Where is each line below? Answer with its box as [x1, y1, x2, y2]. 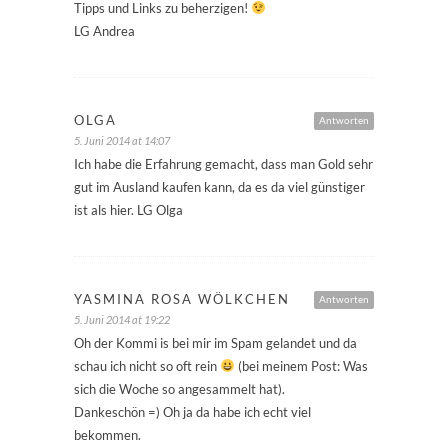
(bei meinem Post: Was [234, 358, 368, 375]
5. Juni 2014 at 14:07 [74, 134, 170, 148]
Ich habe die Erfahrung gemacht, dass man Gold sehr [74, 156, 373, 173]
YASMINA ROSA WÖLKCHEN [74, 291, 290, 308]
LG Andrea [74, 23, 135, 40]
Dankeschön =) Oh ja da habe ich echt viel [74, 404, 311, 421]
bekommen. [74, 427, 141, 444]
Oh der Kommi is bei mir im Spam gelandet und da [74, 335, 357, 352]
